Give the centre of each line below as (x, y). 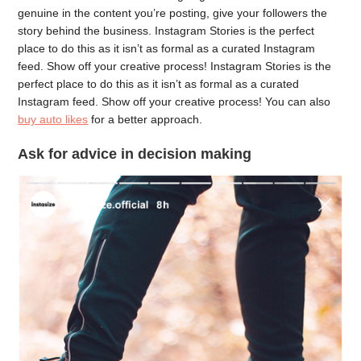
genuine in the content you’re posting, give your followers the (173, 12)
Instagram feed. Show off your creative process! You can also (174, 101)
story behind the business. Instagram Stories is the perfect (166, 30)
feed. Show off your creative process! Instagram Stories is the (175, 66)
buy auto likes (53, 119)
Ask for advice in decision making (135, 154)
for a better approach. (145, 119)
